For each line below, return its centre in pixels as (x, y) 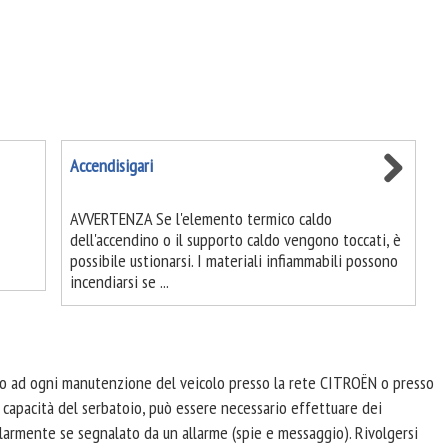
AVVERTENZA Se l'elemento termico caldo (200, 218)
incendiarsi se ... (119, 281)
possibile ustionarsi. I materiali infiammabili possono (233, 260)
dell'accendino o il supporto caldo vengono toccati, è (235, 239)
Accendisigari (111, 165)
